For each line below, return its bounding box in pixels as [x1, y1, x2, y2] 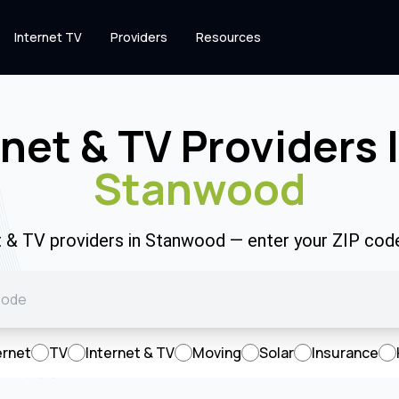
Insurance [312, 343, 379, 362]
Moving [192, 343, 241, 362]
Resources [196, 28, 261, 45]
